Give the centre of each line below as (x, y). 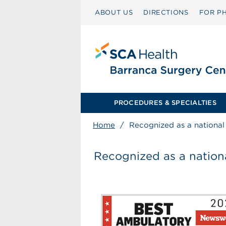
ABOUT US (114, 12)
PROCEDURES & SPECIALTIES (165, 103)
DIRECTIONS (166, 12)
